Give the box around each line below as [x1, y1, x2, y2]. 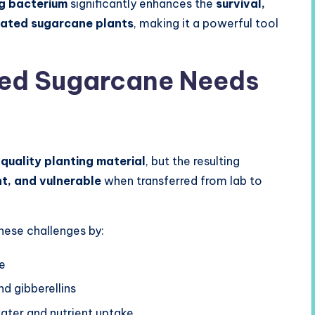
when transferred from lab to [101, 174, 262, 188]
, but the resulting [146, 154, 240, 168]
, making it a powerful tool [134, 16, 278, 30]
